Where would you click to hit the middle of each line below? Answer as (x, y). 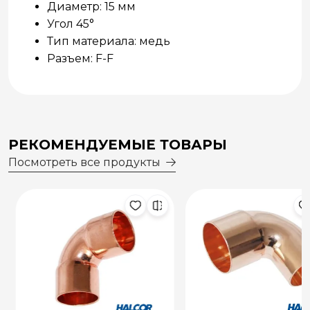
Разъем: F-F (80, 59)
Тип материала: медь (109, 42)
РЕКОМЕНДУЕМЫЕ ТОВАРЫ (118, 145)
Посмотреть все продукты (84, 163)
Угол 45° (71, 24)
